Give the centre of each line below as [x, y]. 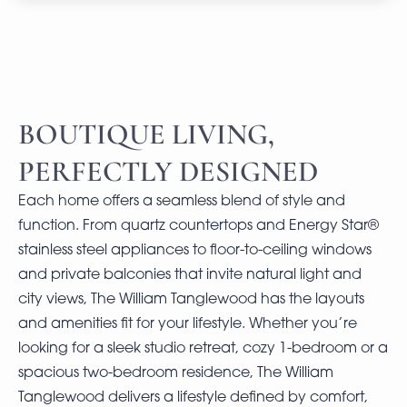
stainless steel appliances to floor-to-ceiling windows [195, 251]
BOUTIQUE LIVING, [146, 134]
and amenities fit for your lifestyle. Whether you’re [188, 324]
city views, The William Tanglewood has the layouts [191, 300]
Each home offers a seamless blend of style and [182, 202]
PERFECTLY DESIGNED [168, 171]
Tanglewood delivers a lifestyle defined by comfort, [193, 398]
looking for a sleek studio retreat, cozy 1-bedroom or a [203, 349]
